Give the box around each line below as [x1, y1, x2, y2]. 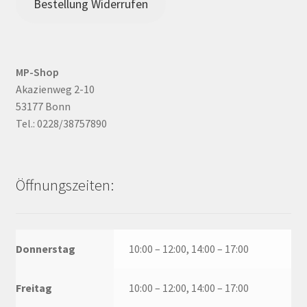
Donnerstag [15, 241, 75, 256]
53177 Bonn [15, 99, 71, 114]
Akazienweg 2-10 [15, 82, 95, 97]
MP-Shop [15, 65, 59, 79]
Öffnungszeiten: [15, 175, 114, 195]
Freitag [15, 280, 52, 295]
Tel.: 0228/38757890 [15, 116, 107, 131]
